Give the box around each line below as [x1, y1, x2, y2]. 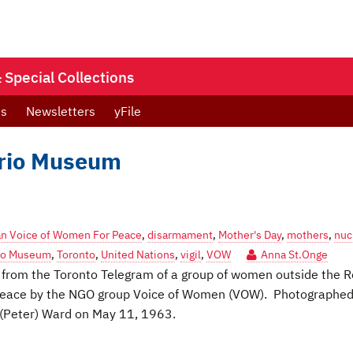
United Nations [101, 247, 175, 262]
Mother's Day [218, 228, 281, 242]
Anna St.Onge [261, 247, 328, 262]
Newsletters [26, 103, 95, 119]
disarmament [147, 228, 213, 242]
